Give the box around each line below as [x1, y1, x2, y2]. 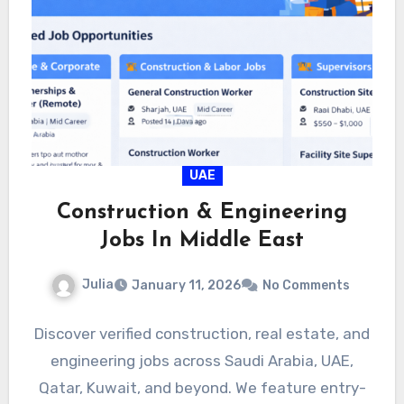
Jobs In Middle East [100, 230, 304, 252]
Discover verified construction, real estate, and [34, 325, 370, 344]
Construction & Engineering [57, 202, 347, 225]
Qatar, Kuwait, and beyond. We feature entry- [38, 379, 366, 398]
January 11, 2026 [131, 278, 241, 294]
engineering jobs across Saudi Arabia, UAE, [50, 352, 353, 371]
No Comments [262, 278, 350, 294]
